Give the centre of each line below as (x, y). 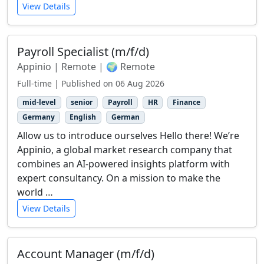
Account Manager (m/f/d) (86, 254)
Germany (38, 117)
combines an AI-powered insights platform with (123, 164)
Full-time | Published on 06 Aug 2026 (91, 83)
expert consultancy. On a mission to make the (119, 178)
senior (82, 102)
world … (35, 192)
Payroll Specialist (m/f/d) (83, 51)
